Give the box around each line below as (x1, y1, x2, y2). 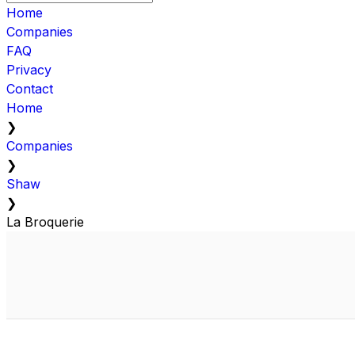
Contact (6, 80, 53, 97)
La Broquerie (6, 213, 84, 230)
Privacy (6, 61, 52, 78)
